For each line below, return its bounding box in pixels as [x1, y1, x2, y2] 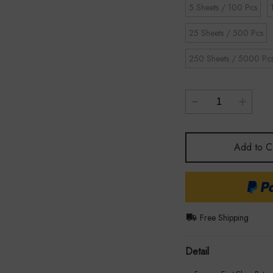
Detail [185, 244, 209, 258]
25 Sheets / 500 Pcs [189, 27, 263, 39]
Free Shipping [200, 211, 249, 224]
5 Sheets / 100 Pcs [189, 1, 257, 13]
